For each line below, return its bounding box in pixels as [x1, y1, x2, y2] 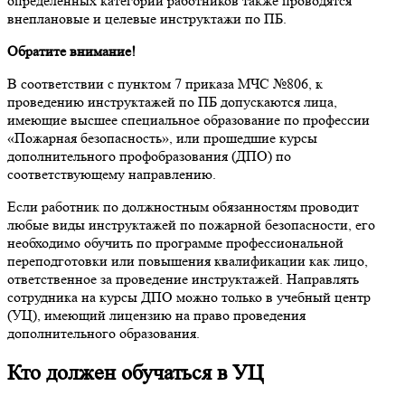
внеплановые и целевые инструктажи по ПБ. [7, 9, 287, 27]
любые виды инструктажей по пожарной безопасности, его [7, 215, 375, 233]
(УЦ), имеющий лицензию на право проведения [7, 306, 306, 324]
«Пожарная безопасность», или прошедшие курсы [7, 128, 317, 146]
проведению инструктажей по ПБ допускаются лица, [7, 92, 337, 110]
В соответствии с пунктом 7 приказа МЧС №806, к [7, 74, 323, 92]
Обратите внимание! [7, 42, 136, 60]
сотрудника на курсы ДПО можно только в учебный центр [7, 287, 371, 306]
